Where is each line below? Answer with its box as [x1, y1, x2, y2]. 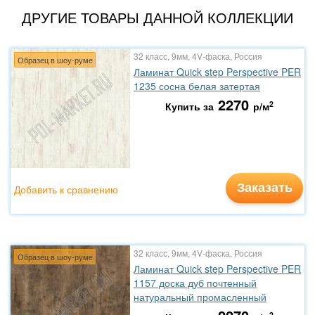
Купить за [165, 99, 214, 113]
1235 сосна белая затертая [134, 79, 260, 93]
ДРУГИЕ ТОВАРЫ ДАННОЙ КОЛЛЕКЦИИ [22, 7, 293, 27]
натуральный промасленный [134, 290, 266, 304]
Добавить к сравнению [14, 182, 118, 196]
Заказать [236, 178, 292, 196]
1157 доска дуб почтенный [134, 276, 257, 290]
